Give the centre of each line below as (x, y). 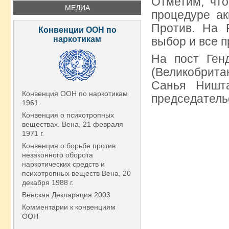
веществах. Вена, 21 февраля (73, 124)
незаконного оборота (58, 155)
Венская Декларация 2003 (66, 195)
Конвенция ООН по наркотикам (75, 94)
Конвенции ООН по (77, 30)
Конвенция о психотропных (68, 115)
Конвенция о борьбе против (69, 146)
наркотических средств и (63, 164)
